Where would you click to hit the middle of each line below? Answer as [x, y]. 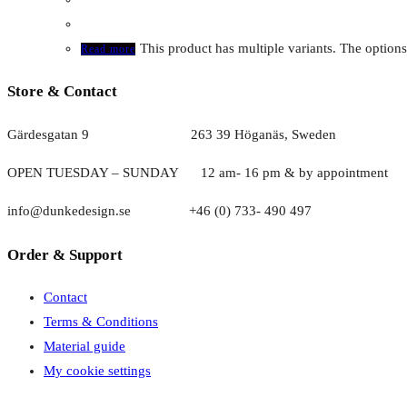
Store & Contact [62, 92]
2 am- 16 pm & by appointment [298, 172]
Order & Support [65, 254]
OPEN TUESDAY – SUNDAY [104, 172]
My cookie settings [97, 371]
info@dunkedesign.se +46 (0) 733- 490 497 [159, 210]
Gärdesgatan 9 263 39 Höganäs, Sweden [172, 134]
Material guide [84, 347]
